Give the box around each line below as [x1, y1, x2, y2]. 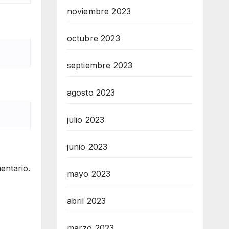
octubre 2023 [66, 33, 120, 44]
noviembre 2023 [66, 6, 131, 17]
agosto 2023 [66, 87, 116, 98]
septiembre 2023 [66, 60, 133, 71]
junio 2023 [66, 142, 108, 152]
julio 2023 [66, 114, 105, 125]
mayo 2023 [66, 169, 111, 179]
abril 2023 [66, 196, 106, 207]
